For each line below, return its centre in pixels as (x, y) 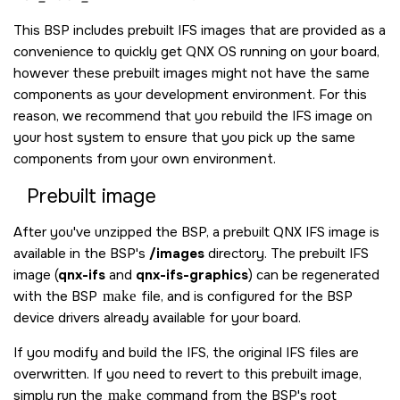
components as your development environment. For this (190, 95)
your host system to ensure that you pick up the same (184, 138)
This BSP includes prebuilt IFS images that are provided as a (200, 31)
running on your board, (308, 52)
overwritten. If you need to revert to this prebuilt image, (187, 375)
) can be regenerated (314, 275)
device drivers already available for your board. (157, 318)
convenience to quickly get (100, 52)
